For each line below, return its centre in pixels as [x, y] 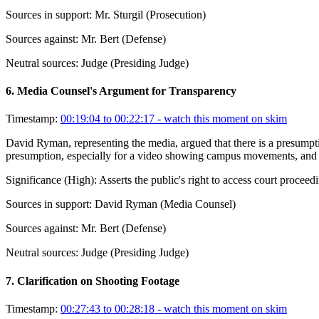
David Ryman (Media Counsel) [165, 204]
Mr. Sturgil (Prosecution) [150, 14]
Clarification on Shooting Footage [98, 281]
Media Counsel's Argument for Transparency [127, 91]
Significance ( [37, 180]
